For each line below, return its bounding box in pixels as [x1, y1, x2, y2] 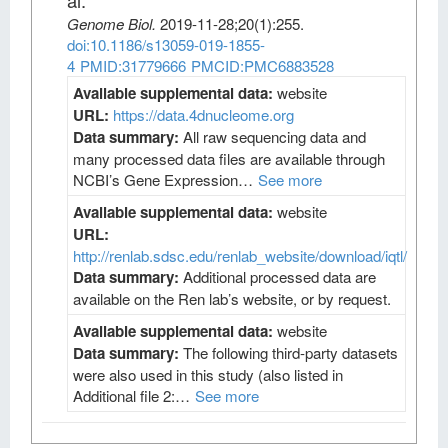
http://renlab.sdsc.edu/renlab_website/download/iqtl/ [73, 245, 407, 266]
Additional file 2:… [73, 385, 190, 406]
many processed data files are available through [73, 148, 385, 169]
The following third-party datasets [183, 342, 398, 363]
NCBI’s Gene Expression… [73, 169, 253, 190]
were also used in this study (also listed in [73, 364, 343, 385]
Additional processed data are [183, 266, 376, 287]
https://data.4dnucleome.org [113, 104, 294, 125]
